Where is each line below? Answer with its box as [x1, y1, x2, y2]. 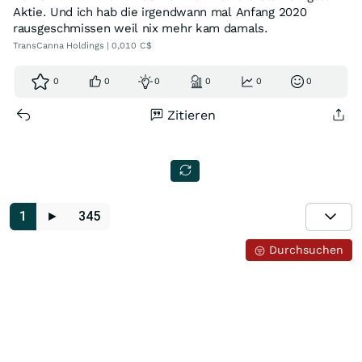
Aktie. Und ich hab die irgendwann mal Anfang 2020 [13, 5, 307, 19]
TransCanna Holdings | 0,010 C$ [13, 40, 152, 51]
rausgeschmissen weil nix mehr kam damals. [13, 21, 268, 36]
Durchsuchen [265, 243, 344, 256]
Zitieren [167, 107, 216, 123]
